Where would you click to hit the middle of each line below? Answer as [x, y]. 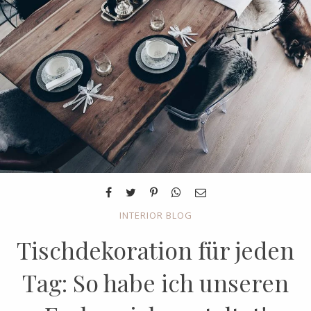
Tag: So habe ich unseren [155, 282]
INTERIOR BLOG [155, 215]
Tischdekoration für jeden [155, 250]
